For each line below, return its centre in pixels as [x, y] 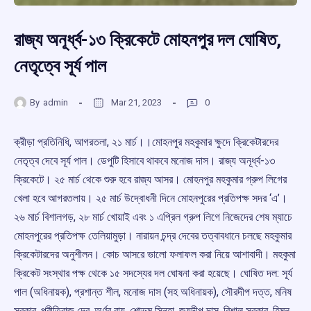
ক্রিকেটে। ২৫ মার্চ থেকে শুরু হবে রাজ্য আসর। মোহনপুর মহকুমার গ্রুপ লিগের [150, 180]
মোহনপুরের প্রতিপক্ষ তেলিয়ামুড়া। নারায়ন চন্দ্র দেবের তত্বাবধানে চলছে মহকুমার [153, 236]
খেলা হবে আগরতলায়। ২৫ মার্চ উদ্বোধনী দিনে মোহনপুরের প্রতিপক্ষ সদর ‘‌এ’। [151, 199]
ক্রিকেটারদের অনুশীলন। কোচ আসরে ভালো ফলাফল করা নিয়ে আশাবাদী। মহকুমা [155, 255]
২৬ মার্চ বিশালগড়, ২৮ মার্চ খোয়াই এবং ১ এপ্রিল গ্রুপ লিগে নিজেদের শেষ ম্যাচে [153, 217]
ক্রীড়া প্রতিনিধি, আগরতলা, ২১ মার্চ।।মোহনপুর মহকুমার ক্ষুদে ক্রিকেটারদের [146, 142]
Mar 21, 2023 [136, 102]
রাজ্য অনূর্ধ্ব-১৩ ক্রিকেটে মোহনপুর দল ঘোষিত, [148, 40]
